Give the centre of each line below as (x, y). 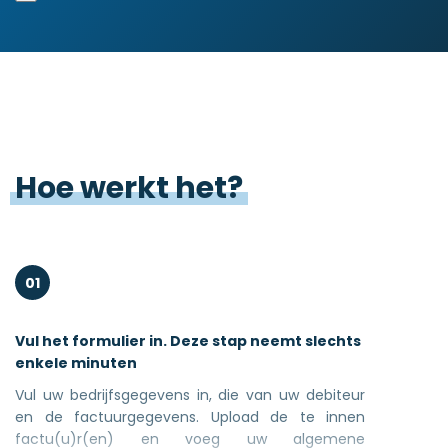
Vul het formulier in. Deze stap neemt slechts (188, 341)
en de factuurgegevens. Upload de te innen (190, 417)
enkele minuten (76, 363)
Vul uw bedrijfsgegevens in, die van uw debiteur (190, 395)
